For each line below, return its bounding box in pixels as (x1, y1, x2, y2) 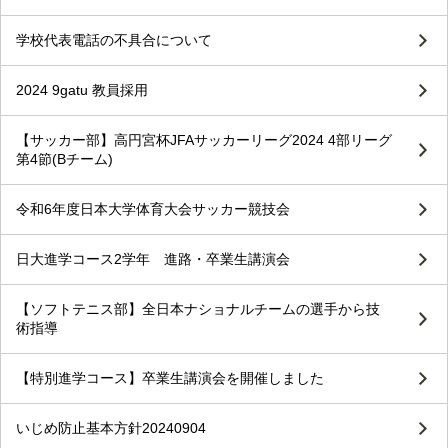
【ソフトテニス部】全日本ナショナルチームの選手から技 (16, 301, 380, 318)
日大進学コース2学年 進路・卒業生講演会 (16, 251, 290, 268)
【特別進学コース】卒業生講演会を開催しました (16, 370, 324, 387)
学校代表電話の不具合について (16, 32, 212, 49)
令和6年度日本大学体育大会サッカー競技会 (16, 201, 290, 218)
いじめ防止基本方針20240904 (16, 420, 206, 437)
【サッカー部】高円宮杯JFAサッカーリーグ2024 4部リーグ (16, 132, 392, 149)
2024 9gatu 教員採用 (16, 82, 148, 99)
